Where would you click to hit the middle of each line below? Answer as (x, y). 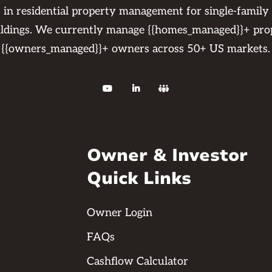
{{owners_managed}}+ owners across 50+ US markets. (136, 49)
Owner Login (119, 213)
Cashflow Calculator (137, 261)
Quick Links (139, 178)
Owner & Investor (167, 155)
